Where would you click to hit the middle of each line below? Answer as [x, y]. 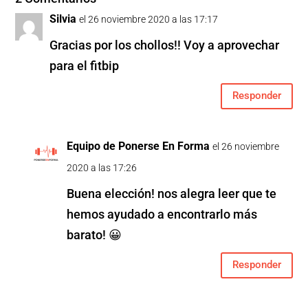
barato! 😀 [95, 234]
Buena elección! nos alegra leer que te [172, 193]
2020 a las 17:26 [102, 167]
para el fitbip [85, 65]
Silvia [63, 19]
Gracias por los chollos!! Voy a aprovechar [165, 45]
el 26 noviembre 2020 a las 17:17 [149, 19]
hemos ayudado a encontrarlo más [162, 214]
